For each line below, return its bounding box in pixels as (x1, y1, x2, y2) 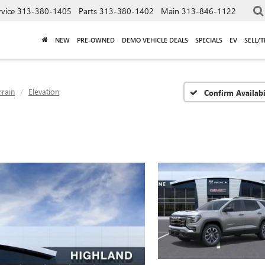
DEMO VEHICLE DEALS (122, 35, 188, 44)
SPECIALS (195, 35, 222, 44)
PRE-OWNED (77, 35, 115, 44)
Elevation (28, 86, 59, 96)
